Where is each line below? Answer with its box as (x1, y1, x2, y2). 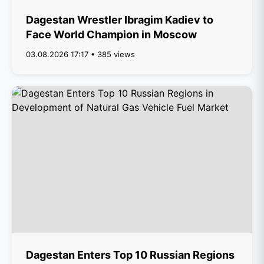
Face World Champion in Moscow (26, 28, 197, 41)
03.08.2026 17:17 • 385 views (26, 49, 135, 59)
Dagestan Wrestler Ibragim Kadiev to (26, 14, 213, 26)
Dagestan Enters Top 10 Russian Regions (26, 249, 235, 261)
